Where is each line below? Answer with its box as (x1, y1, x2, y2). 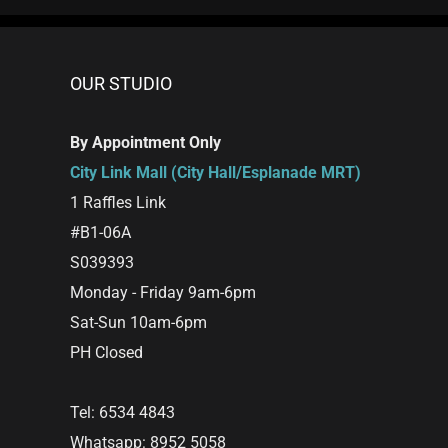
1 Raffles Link (70, 192, 166, 212)
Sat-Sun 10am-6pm (70, 312, 207, 332)
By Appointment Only (70, 132, 221, 152)
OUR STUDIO (70, 72, 172, 94)
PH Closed (70, 342, 143, 362)
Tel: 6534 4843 (70, 402, 175, 422)
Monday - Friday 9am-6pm (70, 282, 256, 302)
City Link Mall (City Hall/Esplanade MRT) (70, 162, 361, 182)
